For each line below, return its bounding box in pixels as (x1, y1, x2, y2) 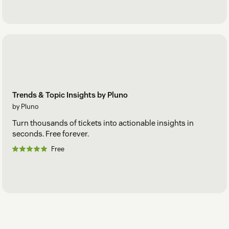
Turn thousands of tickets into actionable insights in (12, 118, 194, 128)
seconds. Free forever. (12, 129, 89, 139)
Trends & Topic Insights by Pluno (12, 90, 128, 100)
